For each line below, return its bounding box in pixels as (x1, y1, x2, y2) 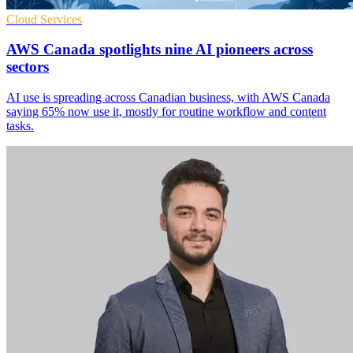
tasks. (6, 119, 34, 133)
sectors (6, 58, 49, 76)
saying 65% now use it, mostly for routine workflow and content (6, 105, 326, 119)
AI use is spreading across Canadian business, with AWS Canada (6, 91, 330, 105)
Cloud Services (6, 12, 82, 26)
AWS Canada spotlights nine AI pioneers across (6, 41, 313, 58)
